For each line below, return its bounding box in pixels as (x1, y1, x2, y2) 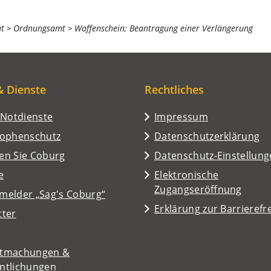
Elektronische (154, 168, 219, 181)
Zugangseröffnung (154, 182, 242, 196)
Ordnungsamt (13, 22, 66, 34)
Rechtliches (145, 82, 204, 97)
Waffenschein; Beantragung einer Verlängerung (74, 22, 253, 34)
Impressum (154, 109, 208, 123)
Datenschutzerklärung (154, 129, 260, 143)
